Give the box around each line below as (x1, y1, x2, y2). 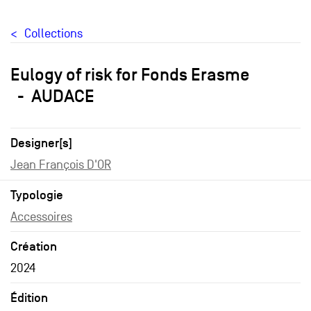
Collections (24, 26, 83, 41)
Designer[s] (10, 135, 72, 151)
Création (10, 239, 57, 254)
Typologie (10, 187, 63, 203)
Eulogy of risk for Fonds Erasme (10, 64, 249, 85)
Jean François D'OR (10, 158, 111, 172)
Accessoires (10, 210, 72, 224)
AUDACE (31, 85, 94, 106)
